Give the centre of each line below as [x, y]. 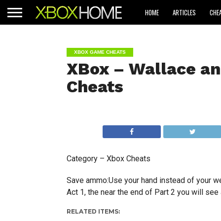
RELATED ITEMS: [93, 211]
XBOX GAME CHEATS [100, 52]
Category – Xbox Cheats [108, 159]
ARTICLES [184, 12]
